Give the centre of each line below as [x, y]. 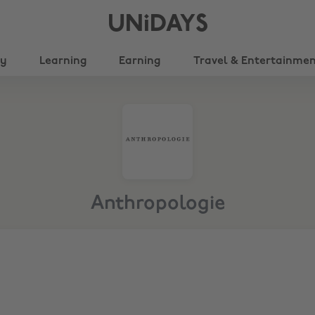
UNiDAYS [157, 25]
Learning [63, 61]
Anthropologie [157, 204]
